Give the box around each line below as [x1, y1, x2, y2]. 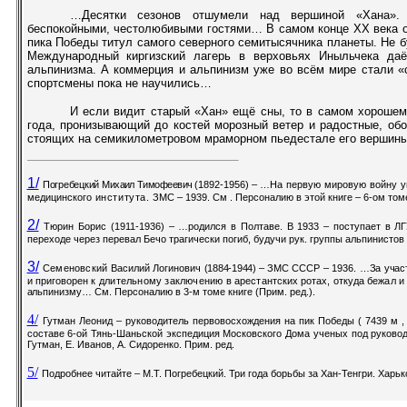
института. [92, 192, 153, 203]
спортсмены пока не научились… [26, 76, 212, 90]
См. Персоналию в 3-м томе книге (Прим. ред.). [94, 286, 315, 297]
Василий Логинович [110, 263, 204, 273]
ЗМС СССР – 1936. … [266, 263, 370, 273]
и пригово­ [26, 275, 72, 286]
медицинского [26, 192, 93, 203]
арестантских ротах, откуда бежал [234, 275, 399, 286]
